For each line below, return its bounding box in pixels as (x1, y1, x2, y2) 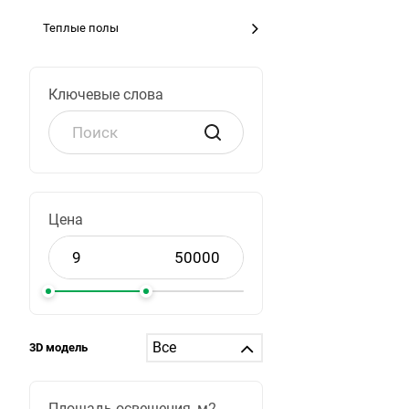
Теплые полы (43, 21, 119, 35)
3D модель (29, 341, 88, 354)
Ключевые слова (48, 86, 163, 103)
